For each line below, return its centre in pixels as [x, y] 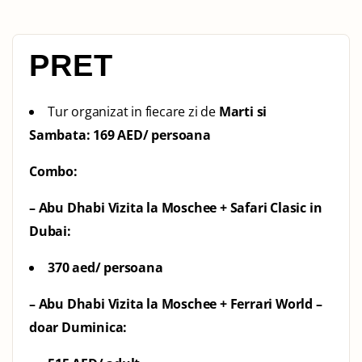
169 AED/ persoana [152, 135]
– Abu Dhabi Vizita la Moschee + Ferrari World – [176, 303]
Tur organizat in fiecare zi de [133, 111]
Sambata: [61, 135]
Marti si [243, 111]
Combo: [55, 171]
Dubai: [50, 231]
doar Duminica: [78, 327]
